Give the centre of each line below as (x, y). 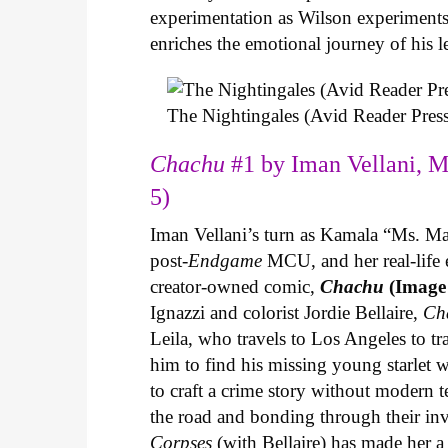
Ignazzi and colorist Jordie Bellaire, (287, 313)
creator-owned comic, (235, 287)
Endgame (225, 261)
